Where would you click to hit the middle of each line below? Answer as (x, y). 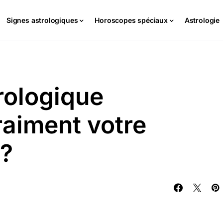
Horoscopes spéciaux (131, 20)
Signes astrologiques (42, 20)
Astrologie (202, 20)
